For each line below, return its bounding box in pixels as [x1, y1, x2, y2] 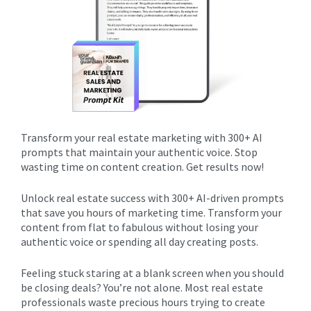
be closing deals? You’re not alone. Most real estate [21, 280, 263, 294]
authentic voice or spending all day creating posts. [21, 235, 258, 249]
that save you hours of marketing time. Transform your [21, 205, 282, 219]
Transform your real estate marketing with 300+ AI [21, 131, 262, 144]
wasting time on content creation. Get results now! [21, 160, 264, 174]
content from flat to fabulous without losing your [21, 220, 258, 234]
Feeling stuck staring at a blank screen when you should [21, 266, 284, 280]
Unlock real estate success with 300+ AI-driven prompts [21, 191, 284, 205]
